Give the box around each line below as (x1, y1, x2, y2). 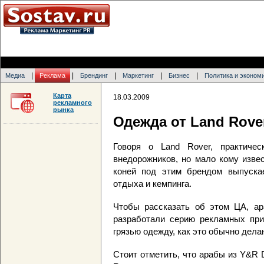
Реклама (39, 72, 65, 79)
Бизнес (169, 72, 190, 79)
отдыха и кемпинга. (113, 179, 192, 189)
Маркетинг (123, 72, 154, 79)
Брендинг (80, 72, 108, 79)
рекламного (53, 99, 92, 106)
